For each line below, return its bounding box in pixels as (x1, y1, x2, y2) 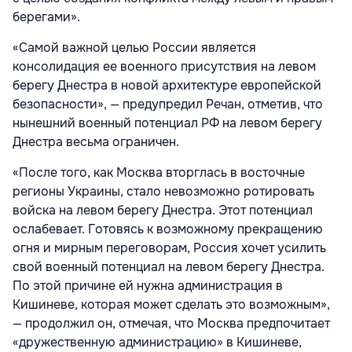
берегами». (13, 9, 80, 26)
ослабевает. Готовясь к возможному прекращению (13, 221, 323, 238)
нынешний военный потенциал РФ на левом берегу (13, 115, 322, 132)
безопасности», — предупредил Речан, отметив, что (13, 96, 323, 113)
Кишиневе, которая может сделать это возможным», (13, 296, 330, 313)
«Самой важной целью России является (13, 39, 256, 57)
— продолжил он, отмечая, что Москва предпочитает (13, 315, 330, 332)
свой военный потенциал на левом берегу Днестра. (13, 258, 324, 276)
